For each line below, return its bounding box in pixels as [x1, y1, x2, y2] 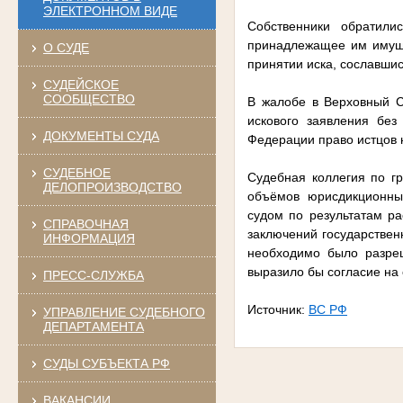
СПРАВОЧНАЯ [42, 216, 129, 231]
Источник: [246, 302, 309, 318]
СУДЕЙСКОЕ [42, 76, 119, 92]
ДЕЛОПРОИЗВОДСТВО [42, 179, 182, 194]
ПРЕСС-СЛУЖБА [42, 267, 144, 282]
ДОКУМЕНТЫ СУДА [42, 128, 159, 143]
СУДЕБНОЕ [42, 165, 111, 180]
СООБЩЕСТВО [42, 91, 135, 106]
